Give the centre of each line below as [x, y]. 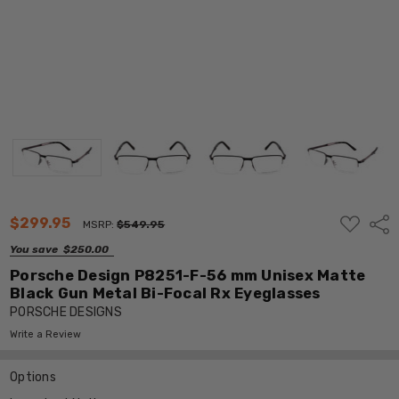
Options [33, 377]
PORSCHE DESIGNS [66, 312]
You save [34, 249]
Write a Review [46, 334]
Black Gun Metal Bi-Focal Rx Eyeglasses [165, 293]
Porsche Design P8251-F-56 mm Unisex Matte [188, 275]
